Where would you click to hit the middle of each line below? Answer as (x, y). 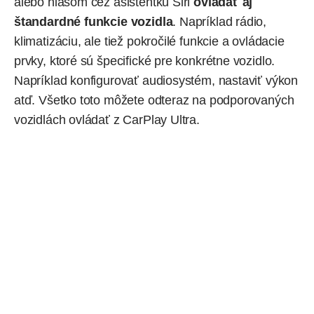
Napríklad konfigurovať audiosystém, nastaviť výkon (156, 81)
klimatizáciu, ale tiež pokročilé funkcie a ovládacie (149, 42)
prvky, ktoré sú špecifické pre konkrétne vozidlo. (145, 61)
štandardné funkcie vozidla (94, 22)
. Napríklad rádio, (220, 22)
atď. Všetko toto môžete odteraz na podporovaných (154, 101)
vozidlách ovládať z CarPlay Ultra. (107, 120)
